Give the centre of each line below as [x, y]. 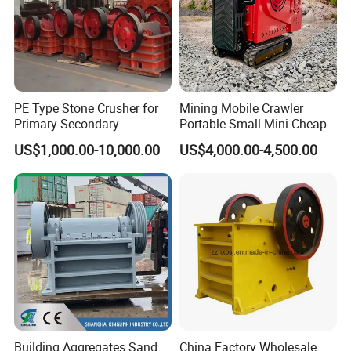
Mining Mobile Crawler [241, 108]
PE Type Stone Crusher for [87, 108]
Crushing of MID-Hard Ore [85, 139]
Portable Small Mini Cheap [253, 123]
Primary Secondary [67, 123]
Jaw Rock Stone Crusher [246, 139]
